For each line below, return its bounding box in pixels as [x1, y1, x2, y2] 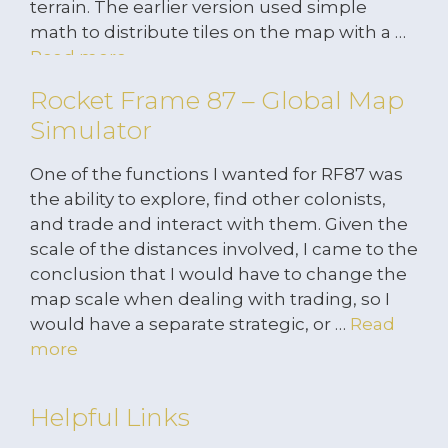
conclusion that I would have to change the [30, 264, 407, 284]
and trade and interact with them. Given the [30, 214, 408, 234]
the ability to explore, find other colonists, [30, 189, 386, 209]
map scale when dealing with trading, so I [30, 289, 390, 309]
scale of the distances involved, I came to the [30, 239, 418, 259]
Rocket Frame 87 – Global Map [30, 85, 404, 115]
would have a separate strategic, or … [30, 314, 350, 334]
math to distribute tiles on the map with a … [30, 22, 406, 42]
